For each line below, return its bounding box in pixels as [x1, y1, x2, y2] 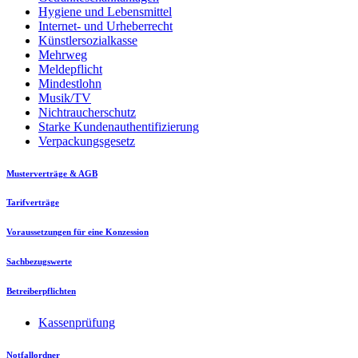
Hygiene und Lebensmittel [38, 4, 172, 18]
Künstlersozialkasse [38, 33, 137, 47]
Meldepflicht [38, 62, 102, 76]
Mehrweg [38, 47, 87, 62]
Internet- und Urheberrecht [38, 18, 173, 33]
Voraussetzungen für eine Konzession [6, 227, 149, 237]
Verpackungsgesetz [38, 133, 135, 148]
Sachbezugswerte [6, 257, 72, 267]
